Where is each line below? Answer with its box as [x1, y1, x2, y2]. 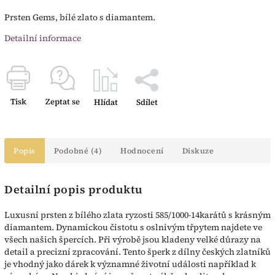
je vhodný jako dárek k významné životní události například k [4, 257, 256, 270]
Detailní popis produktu [4, 182, 143, 198]
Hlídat [93, 97, 118, 108]
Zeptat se [45, 96, 80, 107]
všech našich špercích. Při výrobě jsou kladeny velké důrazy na [4, 233, 261, 246]
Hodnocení [120, 145, 164, 157]
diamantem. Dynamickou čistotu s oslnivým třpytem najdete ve [4, 220, 262, 233]
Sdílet [136, 97, 158, 108]
